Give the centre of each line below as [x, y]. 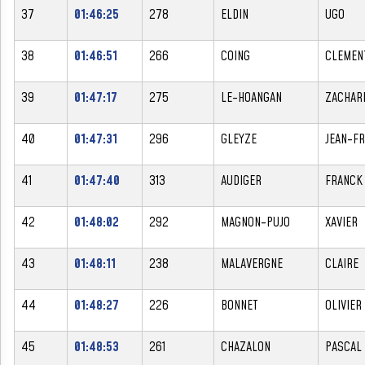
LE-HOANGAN [251, 97]
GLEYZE [239, 139]
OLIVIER [343, 305]
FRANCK [344, 180]
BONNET [240, 305]
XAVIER [341, 222]
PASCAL [343, 347]
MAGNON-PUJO [255, 222]
